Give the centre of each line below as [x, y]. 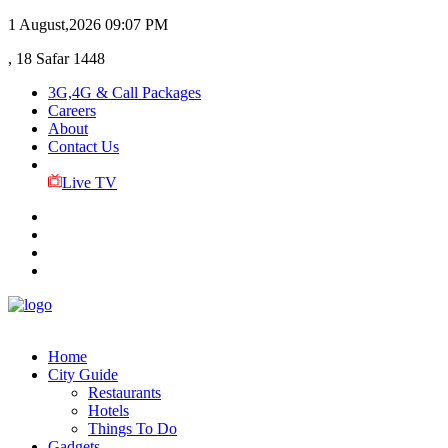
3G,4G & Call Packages [124, 92]
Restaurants [124, 392]
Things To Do [132, 428]
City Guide [83, 374]
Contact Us [83, 146]
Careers [72, 110]
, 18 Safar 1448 [56, 58]
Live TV [89, 182]
